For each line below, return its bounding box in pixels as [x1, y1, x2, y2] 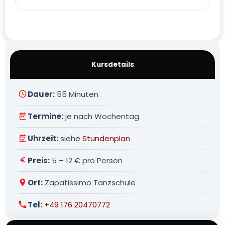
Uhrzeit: [28, 133, 58, 144]
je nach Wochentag [63, 110, 139, 122]
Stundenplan [82, 133, 130, 144]
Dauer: [28, 88, 55, 99]
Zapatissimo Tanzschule [43, 177, 136, 188]
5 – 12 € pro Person [50, 155, 123, 166]
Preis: [28, 155, 50, 166]
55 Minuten [55, 88, 98, 99]
